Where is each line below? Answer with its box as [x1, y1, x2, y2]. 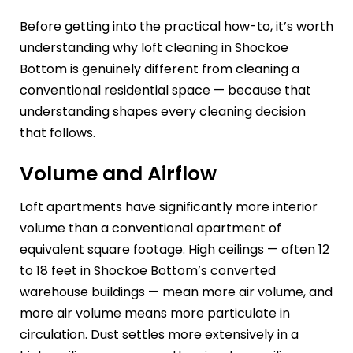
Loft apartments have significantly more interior [20, 197, 318, 216]
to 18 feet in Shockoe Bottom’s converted [20, 261, 276, 280]
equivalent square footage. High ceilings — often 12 [20, 240, 329, 258]
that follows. [20, 124, 95, 143]
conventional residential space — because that [20, 81, 311, 100]
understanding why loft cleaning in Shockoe [20, 39, 288, 58]
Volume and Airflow [20, 160, 217, 188]
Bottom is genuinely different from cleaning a [20, 60, 299, 79]
